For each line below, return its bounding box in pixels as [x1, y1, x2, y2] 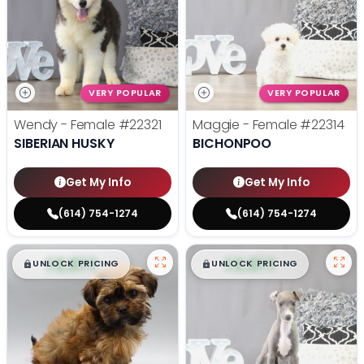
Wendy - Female [14, 115, 119, 135]
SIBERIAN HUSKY [14, 134, 115, 154]
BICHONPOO [193, 134, 272, 154]
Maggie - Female [193, 115, 301, 135]
